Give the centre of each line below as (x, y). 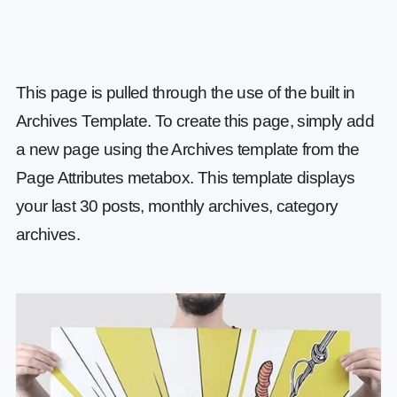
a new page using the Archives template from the (187, 150)
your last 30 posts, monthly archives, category (177, 206)
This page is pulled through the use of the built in (185, 93)
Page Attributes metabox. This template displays (185, 178)
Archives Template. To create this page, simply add (195, 121)
